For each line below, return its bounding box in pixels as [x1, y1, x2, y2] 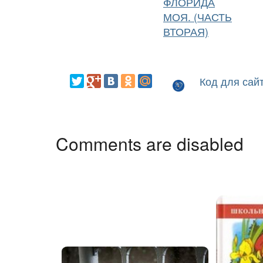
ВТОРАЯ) [163, 24, 208, 39]
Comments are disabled [56, 131, 244, 157]
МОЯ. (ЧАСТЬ [163, 9, 232, 25]
